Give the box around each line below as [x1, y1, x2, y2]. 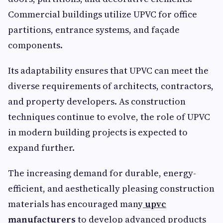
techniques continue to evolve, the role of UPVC [8, 111, 210, 123]
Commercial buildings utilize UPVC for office [8, 8, 197, 20]
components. [8, 39, 63, 51]
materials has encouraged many [8, 198, 143, 210]
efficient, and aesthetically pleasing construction [8, 182, 215, 195]
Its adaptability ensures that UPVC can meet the [8, 64, 209, 77]
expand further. [8, 141, 75, 154]
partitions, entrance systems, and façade [8, 23, 180, 36]
